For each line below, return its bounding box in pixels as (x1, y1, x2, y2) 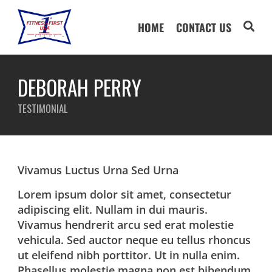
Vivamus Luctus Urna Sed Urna (18, 163, 179, 177)
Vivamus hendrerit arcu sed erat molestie (18, 217, 234, 232)
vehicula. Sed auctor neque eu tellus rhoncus (18, 233, 251, 247)
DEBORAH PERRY (18, 72, 142, 103)
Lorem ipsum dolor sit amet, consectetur (18, 187, 232, 202)
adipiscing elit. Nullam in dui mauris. (18, 202, 208, 217)
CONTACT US (175, 19, 231, 35)
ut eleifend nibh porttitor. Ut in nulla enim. (18, 248, 240, 262)
